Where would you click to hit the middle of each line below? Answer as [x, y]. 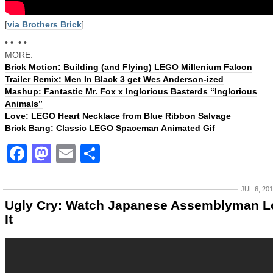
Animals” [24, 104]
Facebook [73, 154]
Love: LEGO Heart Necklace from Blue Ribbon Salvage [118, 116]
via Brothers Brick [44, 24]
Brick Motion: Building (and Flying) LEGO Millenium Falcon [129, 67]
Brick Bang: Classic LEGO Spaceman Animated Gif [110, 128]
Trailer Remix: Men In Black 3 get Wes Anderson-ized [114, 79]
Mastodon [98, 154]
